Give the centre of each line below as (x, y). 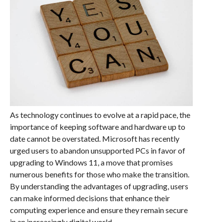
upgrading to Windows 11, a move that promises (91, 163)
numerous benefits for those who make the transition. (99, 174)
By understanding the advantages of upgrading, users (99, 186)
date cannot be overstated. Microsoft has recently (94, 139)
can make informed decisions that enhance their (90, 198)
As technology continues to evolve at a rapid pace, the (100, 115)
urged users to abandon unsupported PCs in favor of (97, 151)
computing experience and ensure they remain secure (99, 210)
